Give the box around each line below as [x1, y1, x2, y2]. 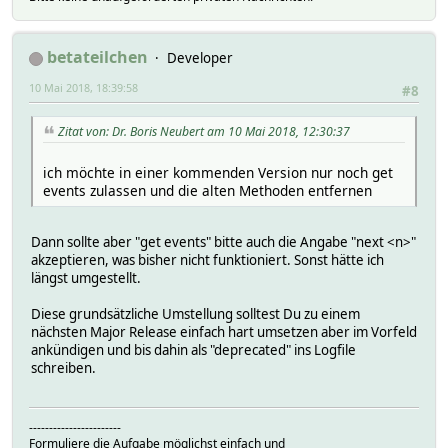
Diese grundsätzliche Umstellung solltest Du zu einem [31, 305, 360, 324]
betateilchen [47, 46, 148, 69]
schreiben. [31, 359, 96, 378]
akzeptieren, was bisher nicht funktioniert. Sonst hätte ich [31, 251, 384, 270]
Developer [167, 49, 233, 68]
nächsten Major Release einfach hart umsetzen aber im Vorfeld [31, 323, 417, 342]
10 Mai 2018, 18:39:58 [29, 80, 138, 96]
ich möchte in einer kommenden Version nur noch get [43, 163, 393, 183]
